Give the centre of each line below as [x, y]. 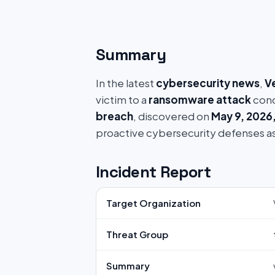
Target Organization [153, 203]
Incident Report [153, 172]
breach [114, 116]
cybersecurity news [208, 83]
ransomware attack [200, 99]
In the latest [126, 83]
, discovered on [172, 116]
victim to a [122, 99]
